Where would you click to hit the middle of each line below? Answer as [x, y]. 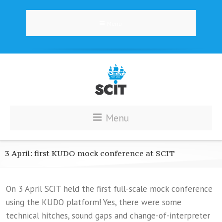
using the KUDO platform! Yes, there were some [94, 202]
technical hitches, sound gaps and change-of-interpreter [108, 216]
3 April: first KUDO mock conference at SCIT [90, 153]
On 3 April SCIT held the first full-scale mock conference [109, 189]
